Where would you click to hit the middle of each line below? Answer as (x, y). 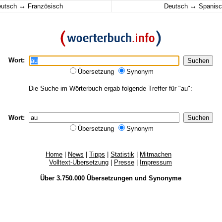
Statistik (122, 154)
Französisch (44, 6)
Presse (124, 162)
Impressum (156, 162)
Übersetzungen (110, 178)
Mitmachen (156, 154)
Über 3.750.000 (63, 178)
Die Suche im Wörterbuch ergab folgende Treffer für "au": (111, 88)
